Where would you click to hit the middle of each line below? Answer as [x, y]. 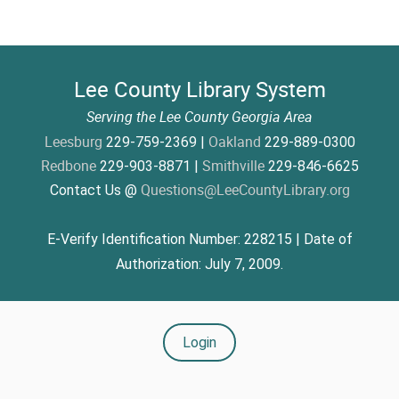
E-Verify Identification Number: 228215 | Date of [199, 240]
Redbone [68, 166]
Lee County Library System [199, 90]
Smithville [233, 166]
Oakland [234, 142]
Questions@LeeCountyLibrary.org [245, 190]
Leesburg [73, 142]
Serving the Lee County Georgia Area [199, 117]
